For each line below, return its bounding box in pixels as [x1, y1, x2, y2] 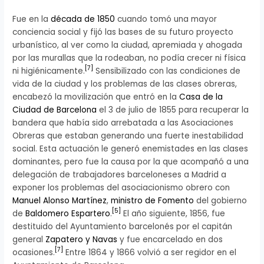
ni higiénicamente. [12, 65, 85, 77]
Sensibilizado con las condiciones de [93, 65, 241, 77]
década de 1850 [51, 13, 115, 25]
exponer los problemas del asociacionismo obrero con [12, 181, 230, 193]
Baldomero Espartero [25, 207, 111, 219]
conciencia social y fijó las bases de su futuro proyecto [12, 26, 234, 38]
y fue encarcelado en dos [117, 233, 223, 245]
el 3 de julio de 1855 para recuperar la [97, 104, 249, 115]
